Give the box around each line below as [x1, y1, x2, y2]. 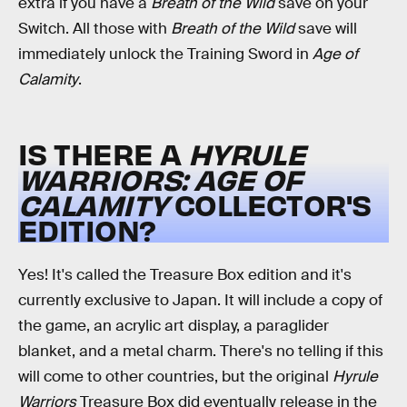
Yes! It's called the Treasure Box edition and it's [18, 265, 352, 285]
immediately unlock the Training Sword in [18, 44, 313, 64]
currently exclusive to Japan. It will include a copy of [18, 291, 382, 311]
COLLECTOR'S [167, 185, 372, 223]
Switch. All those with [18, 18, 171, 38]
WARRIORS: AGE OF [18, 160, 303, 198]
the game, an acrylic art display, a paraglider [18, 316, 329, 336]
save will [298, 18, 357, 38]
